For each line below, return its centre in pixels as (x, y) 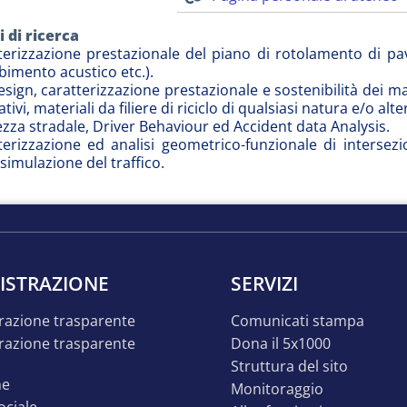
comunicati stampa (302, 321)
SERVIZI (264, 283)
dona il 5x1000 (286, 343)
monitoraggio (283, 389)
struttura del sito (293, 366)
